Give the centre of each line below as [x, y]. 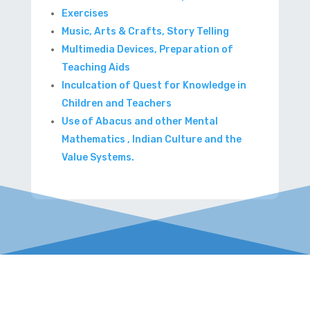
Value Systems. [98, 157]
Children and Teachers [116, 103]
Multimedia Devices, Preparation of [147, 49]
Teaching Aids [95, 67]
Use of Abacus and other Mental [139, 121]
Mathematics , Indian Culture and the [151, 139]
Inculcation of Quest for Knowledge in [154, 85]
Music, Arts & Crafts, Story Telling [145, 31]
